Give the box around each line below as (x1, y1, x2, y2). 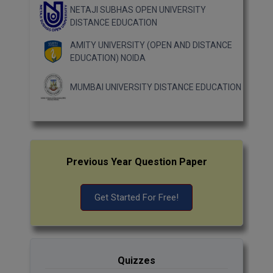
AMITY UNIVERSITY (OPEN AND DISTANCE (70, 40, 232, 51)
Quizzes (118, 255, 155, 267)
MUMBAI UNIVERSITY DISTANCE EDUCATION (70, 82, 241, 92)
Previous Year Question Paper (66, 156, 207, 168)
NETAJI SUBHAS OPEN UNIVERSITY (70, 5, 206, 15)
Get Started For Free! (94, 192, 179, 204)
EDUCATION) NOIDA (70, 53, 146, 63)
